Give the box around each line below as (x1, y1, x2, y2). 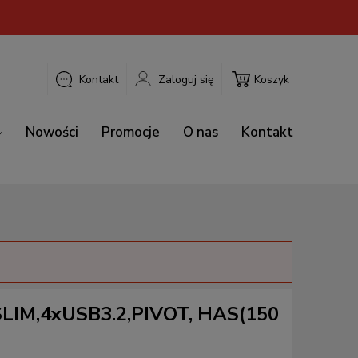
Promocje (101, 123, 160, 141)
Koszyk (254, 72, 289, 87)
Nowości (26, 123, 78, 141)
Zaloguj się (158, 72, 213, 87)
